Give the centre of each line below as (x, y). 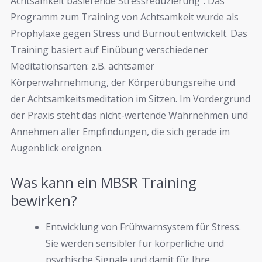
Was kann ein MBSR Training (104, 182)
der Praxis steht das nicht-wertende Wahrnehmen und (129, 116)
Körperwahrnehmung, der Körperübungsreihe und (123, 83)
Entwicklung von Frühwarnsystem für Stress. (143, 227)
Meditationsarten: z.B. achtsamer (82, 66)
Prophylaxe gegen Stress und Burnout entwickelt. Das (129, 34)
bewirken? (44, 200)
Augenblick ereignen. (57, 148)
